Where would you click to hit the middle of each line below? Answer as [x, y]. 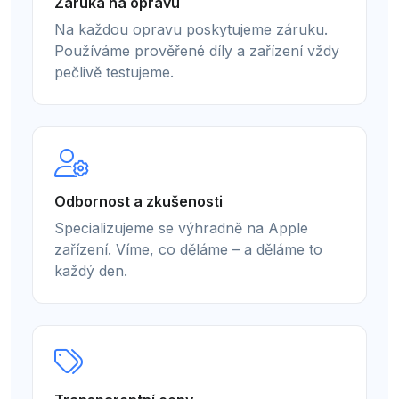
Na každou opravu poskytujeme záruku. [191, 30]
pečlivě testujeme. [114, 73]
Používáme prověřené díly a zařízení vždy [197, 51]
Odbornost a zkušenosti [138, 202]
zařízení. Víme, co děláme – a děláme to [188, 250]
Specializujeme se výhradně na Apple [181, 228]
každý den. [91, 271]
